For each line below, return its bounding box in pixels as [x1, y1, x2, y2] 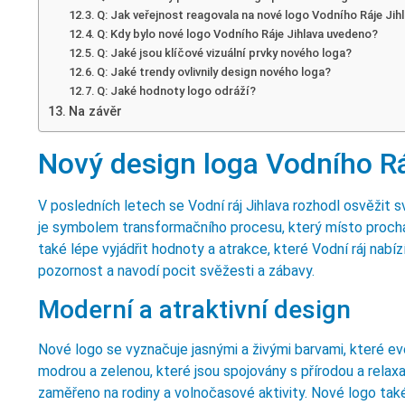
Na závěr [68, 103, 122, 119]
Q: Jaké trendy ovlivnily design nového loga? [97, 64, 332, 79]
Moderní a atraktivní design [38, 295, 351, 325]
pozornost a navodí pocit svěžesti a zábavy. [38, 261, 315, 279]
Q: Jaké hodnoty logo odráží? [97, 83, 257, 98]
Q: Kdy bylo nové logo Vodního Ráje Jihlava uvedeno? [97, 26, 379, 41]
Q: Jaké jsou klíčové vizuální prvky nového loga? [97, 45, 353, 60]
